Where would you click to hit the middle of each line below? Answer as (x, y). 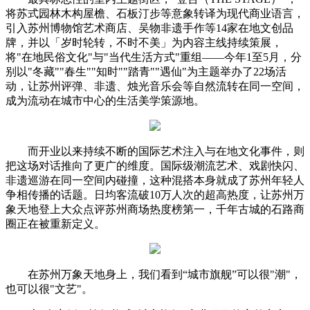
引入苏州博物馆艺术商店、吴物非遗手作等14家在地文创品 (149, 28)
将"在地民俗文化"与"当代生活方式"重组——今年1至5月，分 (154, 57)
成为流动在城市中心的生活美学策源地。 (105, 100)
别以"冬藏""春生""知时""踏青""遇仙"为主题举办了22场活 (146, 71)
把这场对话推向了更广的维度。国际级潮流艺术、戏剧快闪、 (155, 165)
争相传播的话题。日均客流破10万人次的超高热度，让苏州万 (155, 194)
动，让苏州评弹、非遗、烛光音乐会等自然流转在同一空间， (155, 86)
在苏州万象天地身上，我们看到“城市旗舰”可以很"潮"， (165, 274)
